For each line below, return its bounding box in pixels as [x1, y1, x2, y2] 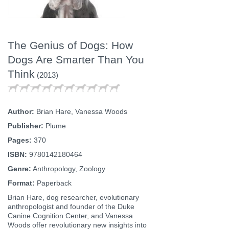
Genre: [8, 165, 31, 173]
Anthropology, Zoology [31, 165, 105, 173]
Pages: [8, 136, 32, 144]
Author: [8, 107, 34, 116]
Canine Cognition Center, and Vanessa [8, 212, 133, 220]
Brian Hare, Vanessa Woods [34, 107, 127, 116]
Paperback [35, 179, 72, 187]
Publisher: [8, 122, 43, 130]
